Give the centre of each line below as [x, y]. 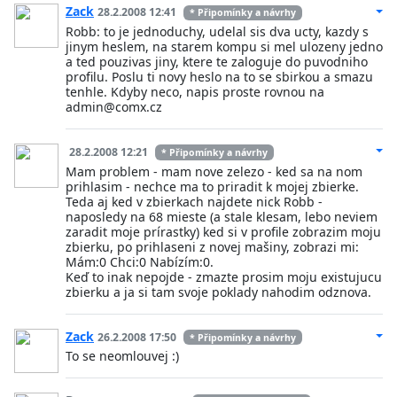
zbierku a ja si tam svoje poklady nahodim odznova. [218, 292]
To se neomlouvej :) [122, 356]
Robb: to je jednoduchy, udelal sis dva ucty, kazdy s [217, 32]
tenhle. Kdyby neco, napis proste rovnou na [195, 92]
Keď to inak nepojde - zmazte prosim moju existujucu [224, 276]
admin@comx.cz [114, 107]
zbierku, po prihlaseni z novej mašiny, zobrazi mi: [212, 246]
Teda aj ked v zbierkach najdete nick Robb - [194, 201]
